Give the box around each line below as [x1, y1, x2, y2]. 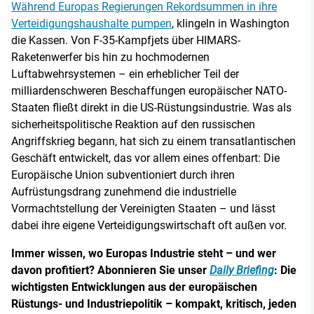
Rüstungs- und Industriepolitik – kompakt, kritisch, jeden [11, 296, 296, 310]
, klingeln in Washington [172, 16, 289, 30]
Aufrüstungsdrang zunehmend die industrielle [11, 184, 236, 198]
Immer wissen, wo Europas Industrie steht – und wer [11, 246, 276, 260]
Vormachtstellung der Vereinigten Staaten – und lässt [11, 201, 275, 215]
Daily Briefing [210, 263, 274, 277]
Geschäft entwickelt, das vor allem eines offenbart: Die [11, 151, 280, 165]
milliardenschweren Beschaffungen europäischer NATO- [11, 83, 287, 97]
